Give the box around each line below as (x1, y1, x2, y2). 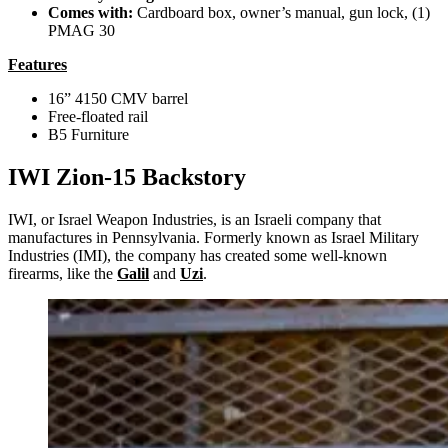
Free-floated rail (48, 108, 148, 126)
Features (8, 56, 67, 74)
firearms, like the (8, 265, 117, 283)
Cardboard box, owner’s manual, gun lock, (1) (137, 4, 430, 22)
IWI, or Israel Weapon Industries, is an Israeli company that (8, 211, 381, 229)
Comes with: (48, 4, 137, 22)
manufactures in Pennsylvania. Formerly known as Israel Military (8, 229, 419, 247)
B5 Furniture (48, 126, 129, 144)
